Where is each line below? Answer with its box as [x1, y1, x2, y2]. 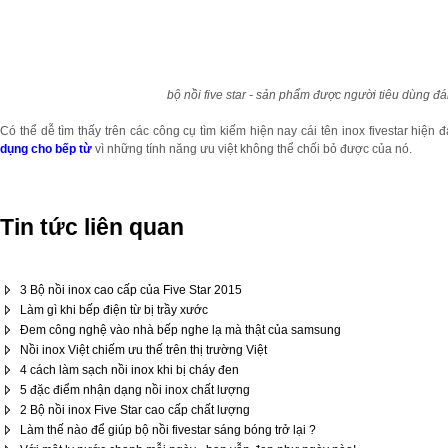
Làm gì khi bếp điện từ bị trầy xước [20, 303, 208, 317]
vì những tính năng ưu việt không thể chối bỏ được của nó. [92, 142, 412, 156]
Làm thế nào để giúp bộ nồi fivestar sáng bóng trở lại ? [20, 423, 316, 437]
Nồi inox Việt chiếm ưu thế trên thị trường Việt [20, 343, 267, 357]
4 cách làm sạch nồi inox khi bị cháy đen [20, 363, 239, 377]
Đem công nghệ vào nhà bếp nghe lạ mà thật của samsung [20, 323, 341, 337]
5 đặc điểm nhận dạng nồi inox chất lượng [20, 383, 250, 397]
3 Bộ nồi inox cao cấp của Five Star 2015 [20, 283, 242, 297]
